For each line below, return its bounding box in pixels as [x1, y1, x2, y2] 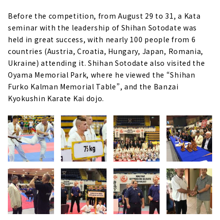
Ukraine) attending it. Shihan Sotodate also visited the [8, 57, 205, 68]
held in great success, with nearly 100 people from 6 [8, 34, 196, 44]
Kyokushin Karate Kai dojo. [8, 93, 105, 103]
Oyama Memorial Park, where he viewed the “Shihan [8, 69, 195, 80]
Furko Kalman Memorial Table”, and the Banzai [8, 81, 179, 91]
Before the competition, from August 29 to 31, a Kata [8, 10, 201, 21]
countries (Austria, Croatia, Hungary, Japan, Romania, [8, 46, 204, 56]
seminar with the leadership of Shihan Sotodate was [8, 22, 197, 32]
